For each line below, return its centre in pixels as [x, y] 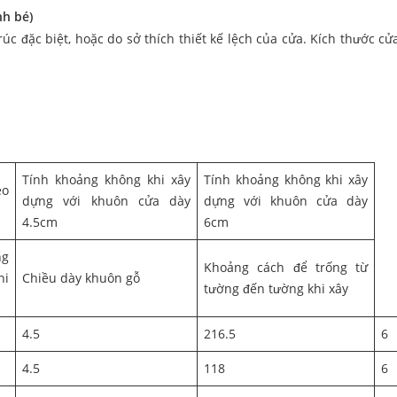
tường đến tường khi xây [276, 289]
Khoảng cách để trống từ [286, 268]
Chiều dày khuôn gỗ [81, 278]
